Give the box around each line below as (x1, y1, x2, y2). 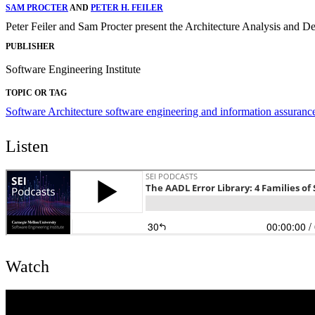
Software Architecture (6, 105, 105, 118)
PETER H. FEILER (91, 2, 163, 13)
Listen (6, 137, 49, 156)
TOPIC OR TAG (6, 88, 67, 98)
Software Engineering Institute (6, 63, 141, 76)
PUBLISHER (6, 41, 55, 52)
